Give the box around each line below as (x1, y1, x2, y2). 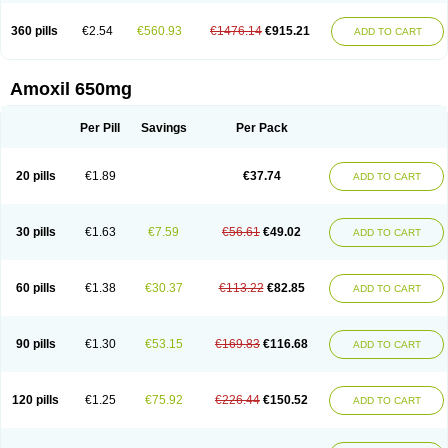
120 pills (12, 393, 59, 407)
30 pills (15, 225, 56, 239)
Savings (140, 121, 187, 135)
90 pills (15, 337, 56, 351)
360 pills (11, 24, 58, 38)
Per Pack (235, 121, 288, 135)
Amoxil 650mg (10, 79, 132, 99)
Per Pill (80, 121, 120, 135)
